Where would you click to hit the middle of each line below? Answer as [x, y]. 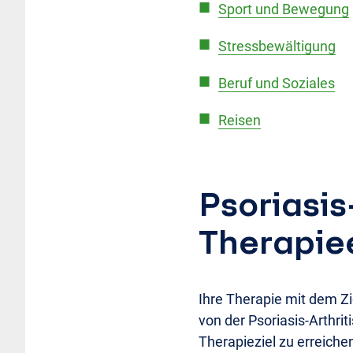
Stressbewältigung [277, 46]
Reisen [240, 120]
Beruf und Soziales [277, 83]
